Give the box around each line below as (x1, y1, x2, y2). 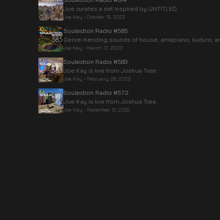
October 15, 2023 (87, 13, 125, 20)
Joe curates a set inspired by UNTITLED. (63, 5, 178, 12)
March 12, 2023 (87, 44, 122, 51)
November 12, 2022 (87, 106, 130, 113)
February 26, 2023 (87, 75, 130, 82)
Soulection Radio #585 (63, 27, 128, 34)
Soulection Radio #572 (63, 89, 128, 96)
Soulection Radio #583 (63, 58, 128, 65)
